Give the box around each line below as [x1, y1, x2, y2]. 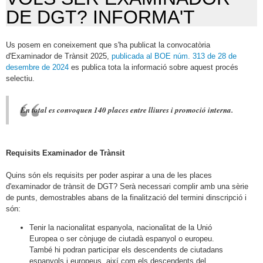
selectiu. [6, 73, 35, 83]
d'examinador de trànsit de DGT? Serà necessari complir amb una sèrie [6, 181, 248, 191]
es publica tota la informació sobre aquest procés [69, 62, 238, 72]
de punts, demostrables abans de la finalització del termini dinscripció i [6, 193, 247, 202]
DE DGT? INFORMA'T [6, 6, 195, 28]
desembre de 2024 [6, 62, 69, 72]
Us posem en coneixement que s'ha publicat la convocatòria [6, 40, 210, 49]
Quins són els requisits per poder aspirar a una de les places [6, 170, 212, 180]
